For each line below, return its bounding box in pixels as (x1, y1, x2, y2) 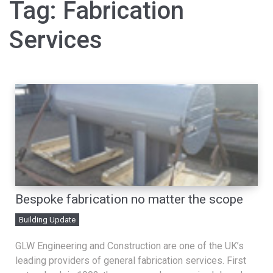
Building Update (19, 214, 76, 224)
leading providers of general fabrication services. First (15, 254, 246, 266)
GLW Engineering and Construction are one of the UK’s (15, 239, 244, 252)
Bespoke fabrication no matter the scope (15, 191, 243, 207)
